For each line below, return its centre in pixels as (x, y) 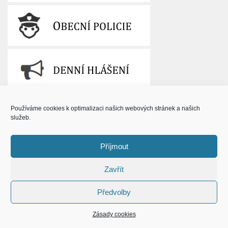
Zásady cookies (114, 214)
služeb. (21, 118)
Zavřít (114, 169)
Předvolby (114, 192)
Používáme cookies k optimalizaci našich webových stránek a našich (105, 108)
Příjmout (114, 146)
